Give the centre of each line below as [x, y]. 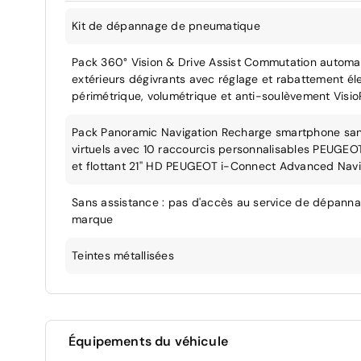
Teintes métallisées [123, 255]
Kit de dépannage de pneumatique [166, 25]
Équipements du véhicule [148, 341]
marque [93, 219]
